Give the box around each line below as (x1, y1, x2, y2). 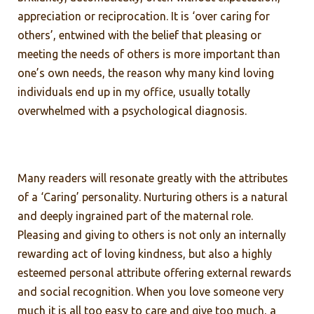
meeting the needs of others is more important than (18, 47, 280, 60)
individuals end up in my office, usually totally (18, 85, 250, 98)
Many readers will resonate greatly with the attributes (18, 171, 288, 184)
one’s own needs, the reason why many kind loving (18, 66, 274, 79)
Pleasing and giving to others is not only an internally (18, 228, 286, 241)
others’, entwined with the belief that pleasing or (18, 28, 261, 41)
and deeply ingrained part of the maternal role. (18, 209, 253, 222)
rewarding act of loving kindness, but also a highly (18, 247, 272, 260)
